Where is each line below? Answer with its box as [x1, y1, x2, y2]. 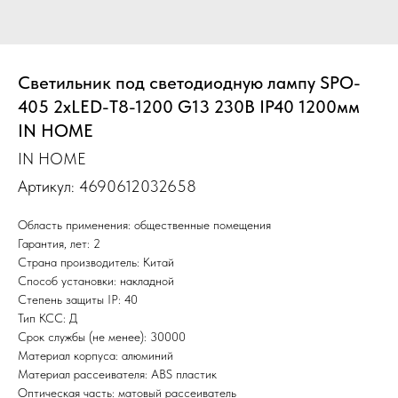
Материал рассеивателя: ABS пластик [18, 367, 217, 381]
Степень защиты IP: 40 [18, 292, 138, 306]
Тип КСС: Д [18, 311, 77, 325]
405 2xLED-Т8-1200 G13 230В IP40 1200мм [18, 96, 360, 117]
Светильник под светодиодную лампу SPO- [18, 72, 361, 93]
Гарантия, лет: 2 [18, 236, 100, 251]
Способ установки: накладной [18, 274, 174, 288]
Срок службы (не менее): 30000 [18, 330, 186, 344]
